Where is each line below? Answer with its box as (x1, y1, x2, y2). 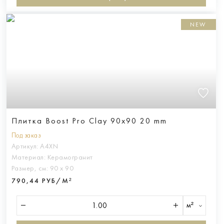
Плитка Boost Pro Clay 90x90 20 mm (11, 115, 167, 125)
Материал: (11, 152, 47, 161)
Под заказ (11, 130, 40, 139)
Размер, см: (11, 163, 50, 172)
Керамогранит (47, 152, 93, 161)
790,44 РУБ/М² (11, 176, 72, 185)
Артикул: (11, 141, 40, 150)
